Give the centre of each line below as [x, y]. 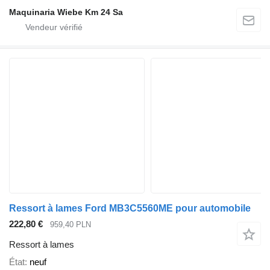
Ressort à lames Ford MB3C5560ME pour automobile [130, 208]
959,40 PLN [71, 224]
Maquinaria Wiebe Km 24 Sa [66, 12]
